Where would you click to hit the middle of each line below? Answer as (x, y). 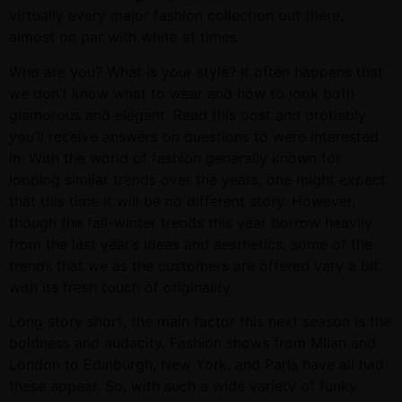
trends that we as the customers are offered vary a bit (194, 265)
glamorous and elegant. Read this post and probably (188, 114)
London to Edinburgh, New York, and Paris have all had (197, 365)
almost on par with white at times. (125, 37)
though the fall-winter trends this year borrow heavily (191, 222)
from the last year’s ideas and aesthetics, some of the (191, 244)
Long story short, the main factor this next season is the (200, 322)
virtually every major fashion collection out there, (176, 16)
